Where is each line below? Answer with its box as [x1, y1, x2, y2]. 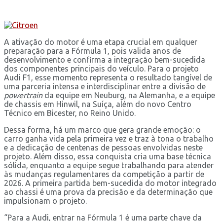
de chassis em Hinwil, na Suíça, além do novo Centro [4, 99, 191, 109]
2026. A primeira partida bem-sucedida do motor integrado [4, 178, 217, 187]
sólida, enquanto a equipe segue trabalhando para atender [4, 160, 214, 170]
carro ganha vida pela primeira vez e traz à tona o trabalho [4, 134, 214, 143]
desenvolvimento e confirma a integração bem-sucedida [4, 55, 205, 64]
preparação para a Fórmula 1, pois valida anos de [4, 46, 181, 55]
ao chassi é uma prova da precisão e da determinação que [4, 187, 213, 196]
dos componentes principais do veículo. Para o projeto [4, 64, 199, 73]
